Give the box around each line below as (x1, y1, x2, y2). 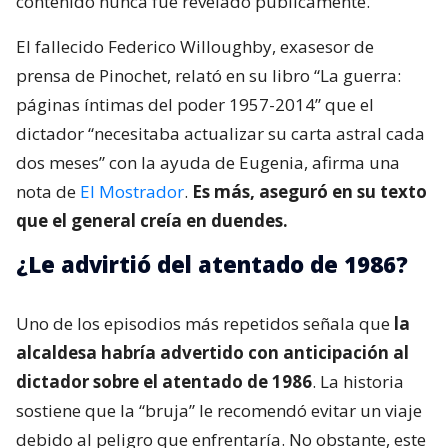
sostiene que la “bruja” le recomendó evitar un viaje (16, 399, 422, 423)
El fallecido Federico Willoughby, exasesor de (16, 35, 374, 59)
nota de (16, 180, 80, 204)
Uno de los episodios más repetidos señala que (16, 312, 394, 336)
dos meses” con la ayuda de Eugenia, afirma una (16, 151, 400, 175)
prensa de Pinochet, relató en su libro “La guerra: (16, 64, 401, 88)
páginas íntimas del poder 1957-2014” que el (16, 93, 374, 117)
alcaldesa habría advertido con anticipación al (16, 341, 409, 365)
